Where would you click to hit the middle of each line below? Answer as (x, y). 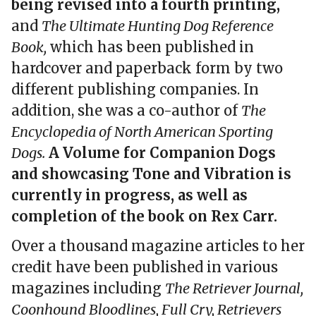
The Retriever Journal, (234, 288)
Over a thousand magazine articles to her (158, 246)
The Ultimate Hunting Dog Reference (158, 26)
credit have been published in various (145, 267)
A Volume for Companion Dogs (162, 153)
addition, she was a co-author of (126, 111)
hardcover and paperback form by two (147, 68)
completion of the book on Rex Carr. (144, 217)
